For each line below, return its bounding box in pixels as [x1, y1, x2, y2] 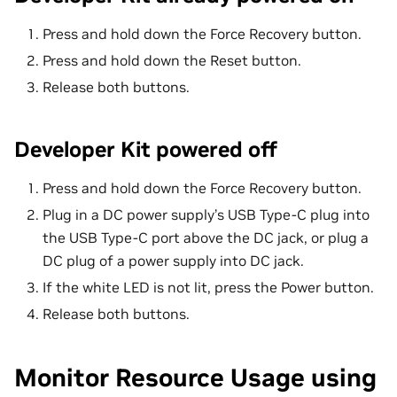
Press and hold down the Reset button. [43, 51, 301, 69]
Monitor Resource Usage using [14, 362, 377, 393]
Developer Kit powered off [14, 135, 277, 163]
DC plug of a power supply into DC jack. [43, 251, 304, 269]
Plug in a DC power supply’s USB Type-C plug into [43, 205, 370, 223]
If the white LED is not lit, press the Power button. [43, 277, 374, 296]
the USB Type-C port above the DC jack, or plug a [43, 228, 369, 246]
